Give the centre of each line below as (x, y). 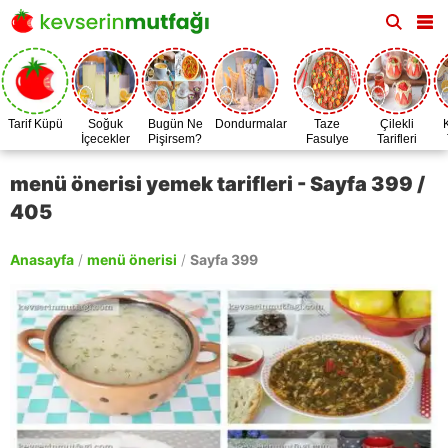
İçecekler (105, 139)
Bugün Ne (175, 124)
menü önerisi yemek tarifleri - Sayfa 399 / (217, 184)
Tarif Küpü (35, 124)
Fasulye (327, 139)
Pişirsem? (175, 139)
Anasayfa (42, 259)
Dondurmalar (251, 124)
